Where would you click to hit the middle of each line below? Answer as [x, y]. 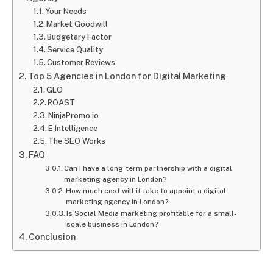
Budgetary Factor [80, 37]
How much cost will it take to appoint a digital [146, 191]
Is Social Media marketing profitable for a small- [152, 214]
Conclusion [52, 237]
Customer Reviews [81, 63]
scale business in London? [113, 225]
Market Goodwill [77, 24]
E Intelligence [73, 129]
